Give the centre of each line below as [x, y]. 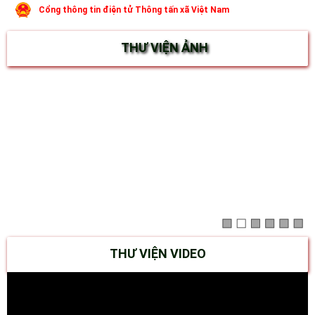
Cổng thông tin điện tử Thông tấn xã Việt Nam [134, 9]
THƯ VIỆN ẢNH [165, 47]
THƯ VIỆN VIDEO [157, 254]
